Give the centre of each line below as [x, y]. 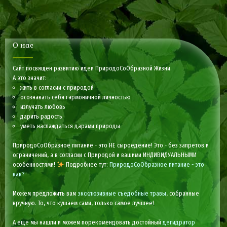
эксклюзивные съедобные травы [122, 194]
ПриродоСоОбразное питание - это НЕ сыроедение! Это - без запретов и [111, 145]
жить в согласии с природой [57, 88]
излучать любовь [43, 107]
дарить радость [42, 117]
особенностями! [35, 165]
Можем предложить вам [45, 194]
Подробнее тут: [87, 165]
